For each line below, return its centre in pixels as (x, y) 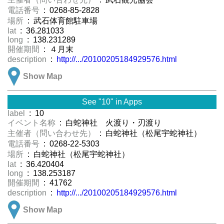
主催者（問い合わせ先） (52, 133)
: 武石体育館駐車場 (61, 21)
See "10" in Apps (112, 102)
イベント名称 (32, 123)
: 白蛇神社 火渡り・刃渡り (109, 123)
